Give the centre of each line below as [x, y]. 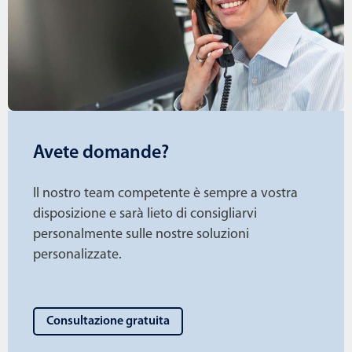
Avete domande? [101, 154]
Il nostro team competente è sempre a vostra [165, 194]
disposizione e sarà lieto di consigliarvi [145, 214]
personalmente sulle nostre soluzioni [141, 235]
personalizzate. [77, 255]
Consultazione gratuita [108, 322]
